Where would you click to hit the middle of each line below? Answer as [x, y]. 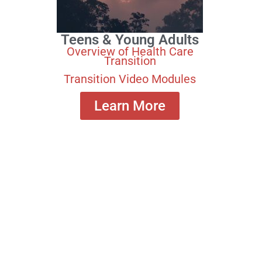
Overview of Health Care [130, 52]
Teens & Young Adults [130, 40]
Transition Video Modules [130, 79]
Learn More [130, 106]
